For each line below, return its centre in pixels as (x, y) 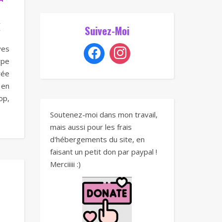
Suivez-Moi (107, 30)
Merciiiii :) (65, 164)
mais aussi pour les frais (91, 127)
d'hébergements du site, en (97, 139)
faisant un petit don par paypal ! (104, 152)
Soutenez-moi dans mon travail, (104, 114)
